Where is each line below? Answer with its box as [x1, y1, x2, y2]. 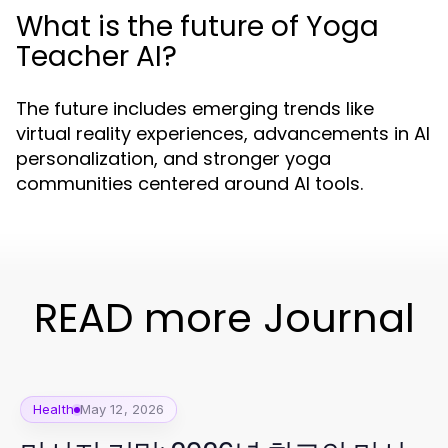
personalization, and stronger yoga [16, 146, 331, 172]
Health [33, 401, 74, 418]
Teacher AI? [16, 37, 177, 77]
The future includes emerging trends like [16, 96, 374, 122]
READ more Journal [33, 290, 415, 347]
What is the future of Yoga [16, 7, 379, 47]
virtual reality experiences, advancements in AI [16, 121, 430, 147]
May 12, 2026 [79, 401, 165, 418]
